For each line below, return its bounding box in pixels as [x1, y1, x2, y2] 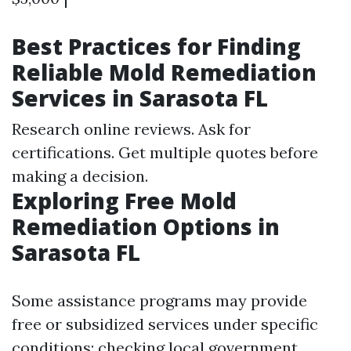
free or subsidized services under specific [12, 314, 318, 334]
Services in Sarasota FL [12, 83, 268, 113]
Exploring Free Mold [12, 186, 237, 215]
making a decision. [12, 166, 148, 186]
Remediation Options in [12, 212, 280, 241]
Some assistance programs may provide [12, 291, 307, 310]
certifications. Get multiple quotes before [12, 143, 318, 162]
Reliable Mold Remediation [12, 57, 317, 87]
